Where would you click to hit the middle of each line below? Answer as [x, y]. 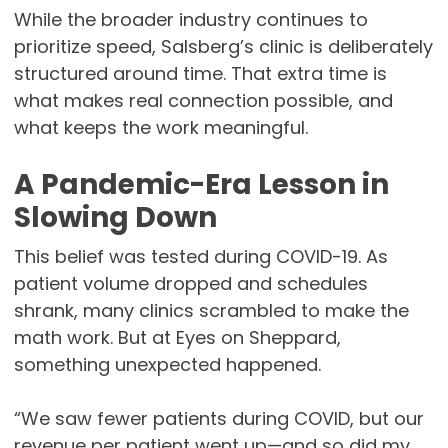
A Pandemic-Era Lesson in [201, 185]
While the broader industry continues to [190, 20]
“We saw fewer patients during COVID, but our [218, 419]
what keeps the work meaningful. [160, 128]
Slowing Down [115, 218]
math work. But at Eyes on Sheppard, [177, 338]
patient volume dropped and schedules [190, 284]
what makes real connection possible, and [203, 101]
